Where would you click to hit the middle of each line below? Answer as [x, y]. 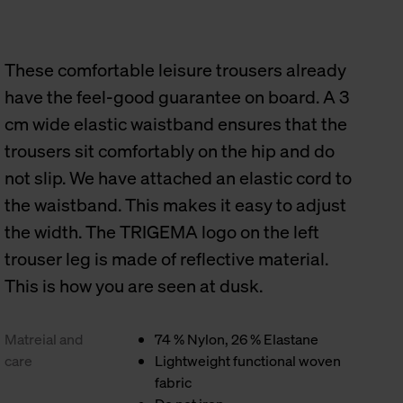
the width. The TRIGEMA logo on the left [162, 232]
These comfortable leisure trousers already [176, 70]
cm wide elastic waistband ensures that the [176, 124]
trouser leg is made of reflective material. [167, 259]
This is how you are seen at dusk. [134, 286]
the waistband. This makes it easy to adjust [176, 205]
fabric [174, 382]
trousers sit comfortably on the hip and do [170, 151]
